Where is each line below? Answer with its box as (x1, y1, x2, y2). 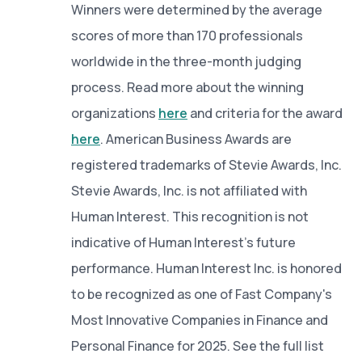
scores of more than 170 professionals (71, 26, 303, 44)
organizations (71, 103, 158, 122)
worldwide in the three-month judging (71, 52, 301, 70)
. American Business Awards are (100, 129, 292, 148)
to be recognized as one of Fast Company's (71, 284, 332, 303)
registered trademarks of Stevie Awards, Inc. (71, 155, 342, 174)
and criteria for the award (187, 103, 343, 122)
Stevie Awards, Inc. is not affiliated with (71, 181, 307, 200)
